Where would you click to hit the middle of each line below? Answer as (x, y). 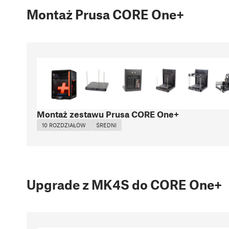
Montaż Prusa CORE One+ (105, 14)
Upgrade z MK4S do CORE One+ (124, 184)
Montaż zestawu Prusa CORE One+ (108, 114)
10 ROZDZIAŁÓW (64, 125)
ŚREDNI (106, 125)
